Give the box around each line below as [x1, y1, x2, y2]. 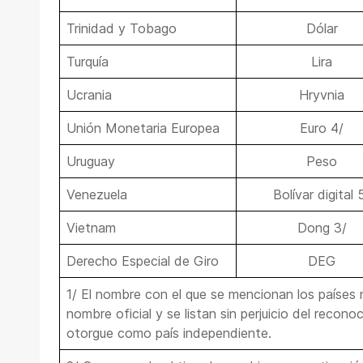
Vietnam [66, 220, 116, 237]
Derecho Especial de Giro [66, 253, 219, 270]
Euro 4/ [300, 120, 344, 137]
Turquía [66, 53, 109, 70]
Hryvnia [299, 87, 344, 104]
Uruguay [66, 153, 115, 170]
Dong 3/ [297, 220, 347, 237]
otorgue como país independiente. [66, 325, 271, 342]
